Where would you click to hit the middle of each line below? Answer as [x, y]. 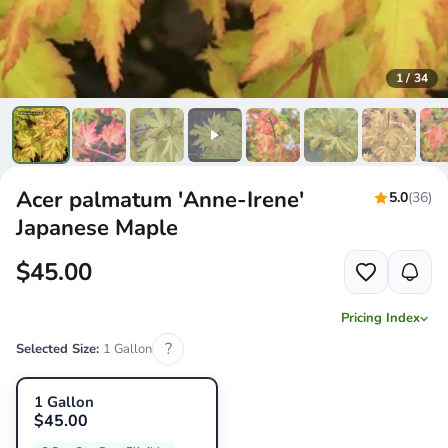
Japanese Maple [97, 228]
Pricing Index [380, 318]
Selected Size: [59, 349]
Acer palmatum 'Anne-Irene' [160, 200]
